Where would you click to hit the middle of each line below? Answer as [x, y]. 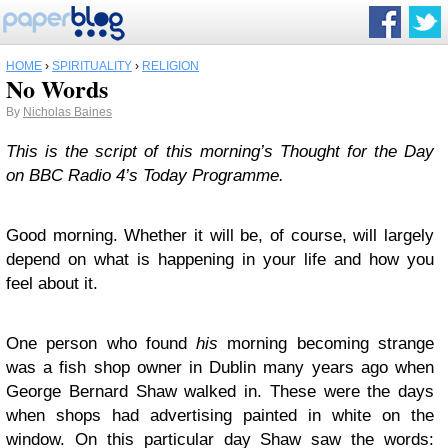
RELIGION [170, 66]
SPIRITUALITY [92, 66]
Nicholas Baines [67, 112]
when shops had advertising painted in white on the [220, 415]
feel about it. [52, 283]
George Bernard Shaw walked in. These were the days [220, 391]
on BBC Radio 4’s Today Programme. [145, 175]
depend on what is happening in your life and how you [220, 259]
